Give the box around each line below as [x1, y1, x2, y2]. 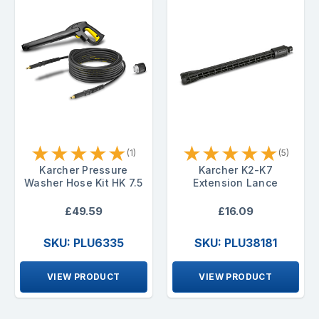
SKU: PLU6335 [43, 236, 124, 251]
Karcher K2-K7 [198, 164, 273, 177]
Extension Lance [193, 177, 278, 189]
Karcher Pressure [39, 164, 128, 177]
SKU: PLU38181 [194, 236, 277, 251]
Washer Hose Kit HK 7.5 [24, 177, 143, 189]
